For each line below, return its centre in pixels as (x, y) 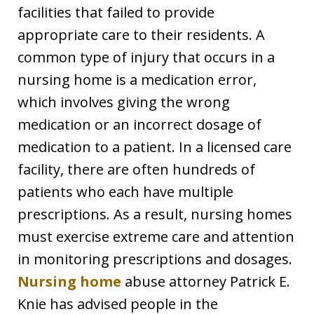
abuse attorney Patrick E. (206, 282)
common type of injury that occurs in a (146, 57)
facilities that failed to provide (116, 13)
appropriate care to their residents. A (141, 35)
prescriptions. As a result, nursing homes (155, 214)
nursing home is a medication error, (137, 80)
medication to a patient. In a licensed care (155, 147)
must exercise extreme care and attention (156, 237)
